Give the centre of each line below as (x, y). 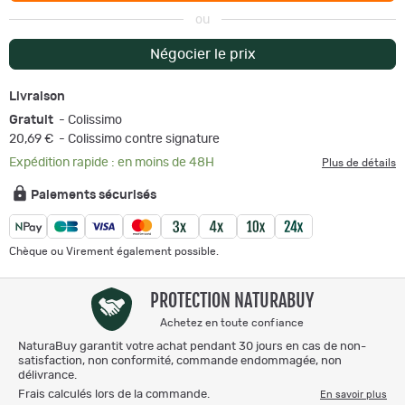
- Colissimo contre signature (138, 139)
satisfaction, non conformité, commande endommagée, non (180, 361)
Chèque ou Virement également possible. (114, 251)
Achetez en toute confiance (232, 322)
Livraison (37, 96)
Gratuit (31, 120)
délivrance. (47, 375)
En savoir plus (353, 394)
